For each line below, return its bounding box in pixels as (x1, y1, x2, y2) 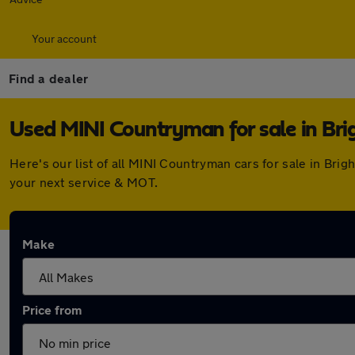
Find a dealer (9, 71, 89, 86)
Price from (22, 302, 82, 317)
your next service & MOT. (10, 174, 158, 189)
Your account (32, 32, 97, 45)
